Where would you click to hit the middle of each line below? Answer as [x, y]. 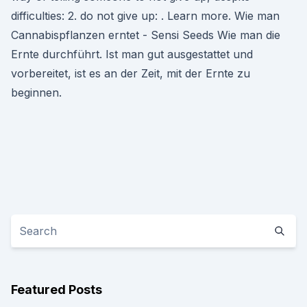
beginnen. [36, 93]
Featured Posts [57, 290]
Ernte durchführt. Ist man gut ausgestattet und [132, 54]
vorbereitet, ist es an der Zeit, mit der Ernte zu [131, 73]
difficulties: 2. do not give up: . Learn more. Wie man [145, 16]
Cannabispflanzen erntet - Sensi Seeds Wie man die [146, 35]
